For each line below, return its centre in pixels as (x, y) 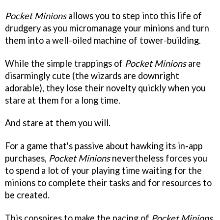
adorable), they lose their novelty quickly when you (105, 88)
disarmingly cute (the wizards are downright (92, 75)
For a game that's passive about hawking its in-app (104, 146)
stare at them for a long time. (63, 100)
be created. (27, 195)
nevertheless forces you (159, 158)
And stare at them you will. (58, 123)
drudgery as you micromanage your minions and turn (107, 28)
